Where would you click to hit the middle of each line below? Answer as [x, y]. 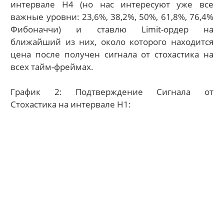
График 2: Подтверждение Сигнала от [112, 92]
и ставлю [109, 29]
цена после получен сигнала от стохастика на [112, 54]
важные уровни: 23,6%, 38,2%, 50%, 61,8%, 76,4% [112, 16]
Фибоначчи [35, 29]
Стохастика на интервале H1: [71, 104]
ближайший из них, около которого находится [112, 41]
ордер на [188, 29]
